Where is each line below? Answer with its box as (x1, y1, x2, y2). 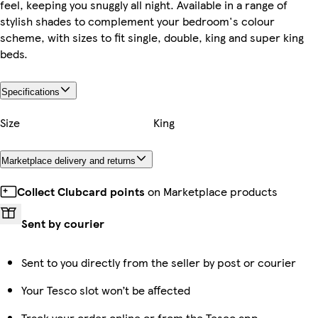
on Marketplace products (145, 182, 278, 199)
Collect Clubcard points (17, 182, 145, 199)
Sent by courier (21, 214, 104, 231)
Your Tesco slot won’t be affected (21, 281, 190, 298)
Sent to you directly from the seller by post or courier (21, 253, 296, 270)
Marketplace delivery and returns (1, 155, 136, 166)
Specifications (1, 87, 60, 98)
